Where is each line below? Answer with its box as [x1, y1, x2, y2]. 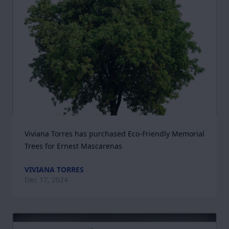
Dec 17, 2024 [25, 175, 68, 185]
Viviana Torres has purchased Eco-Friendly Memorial [25, 129, 204, 139]
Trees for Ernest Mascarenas [25, 141, 122, 151]
